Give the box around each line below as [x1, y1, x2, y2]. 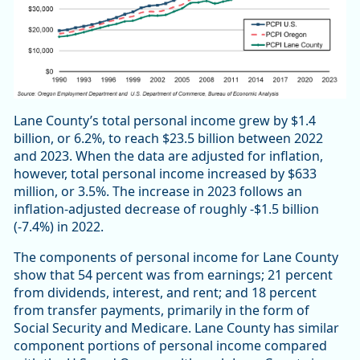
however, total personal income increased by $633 [14, 165, 317, 183]
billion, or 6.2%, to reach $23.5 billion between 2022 [14, 129, 323, 148]
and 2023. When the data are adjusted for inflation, [14, 147, 323, 166]
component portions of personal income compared [14, 337, 327, 355]
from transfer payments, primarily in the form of [14, 301, 309, 320]
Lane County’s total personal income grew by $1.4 [14, 112, 316, 130]
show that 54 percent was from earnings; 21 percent [14, 266, 333, 284]
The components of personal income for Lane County [14, 248, 338, 267]
